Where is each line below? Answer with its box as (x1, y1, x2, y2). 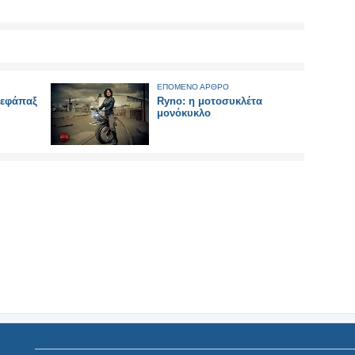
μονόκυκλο (157, 107, 211, 119)
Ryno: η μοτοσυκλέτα (157, 95, 262, 107)
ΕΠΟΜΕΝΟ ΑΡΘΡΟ (157, 82, 229, 91)
